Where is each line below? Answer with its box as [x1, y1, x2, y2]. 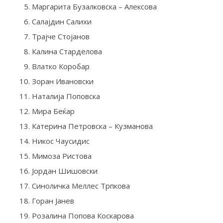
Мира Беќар [31, 106, 75, 116]
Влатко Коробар [31, 61, 90, 71]
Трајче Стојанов [31, 31, 90, 41]
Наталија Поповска [31, 91, 100, 101]
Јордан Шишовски [31, 165, 98, 176]
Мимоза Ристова [31, 150, 92, 161]
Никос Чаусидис [31, 135, 90, 146]
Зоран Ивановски [31, 76, 94, 86]
